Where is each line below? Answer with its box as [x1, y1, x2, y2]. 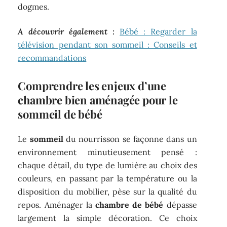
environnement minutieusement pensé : [18, 147, 197, 158]
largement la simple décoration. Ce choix [18, 213, 197, 223]
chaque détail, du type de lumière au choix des [18, 160, 197, 171]
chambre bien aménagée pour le [18, 92, 178, 107]
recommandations [18, 52, 87, 63]
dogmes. [18, 2, 50, 12]
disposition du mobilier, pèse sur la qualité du [18, 186, 197, 197]
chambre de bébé [95, 200, 164, 210]
